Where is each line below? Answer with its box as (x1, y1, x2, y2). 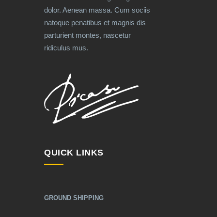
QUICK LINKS (44, 147, 104, 157)
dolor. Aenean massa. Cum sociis (44, 5, 150, 14)
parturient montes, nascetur (44, 31, 131, 39)
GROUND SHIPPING (44, 194, 104, 201)
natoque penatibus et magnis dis (44, 18, 146, 27)
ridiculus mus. (44, 43, 88, 52)
